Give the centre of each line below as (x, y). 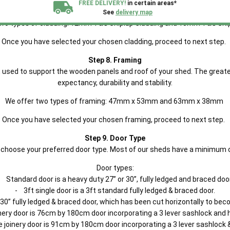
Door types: (115, 168)
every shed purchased (118, 101)
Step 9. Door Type (115, 138)
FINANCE (75, 67)
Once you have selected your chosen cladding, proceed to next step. (115, 42)
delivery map (134, 12)
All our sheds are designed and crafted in (110, 37)
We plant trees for (118, 92)
